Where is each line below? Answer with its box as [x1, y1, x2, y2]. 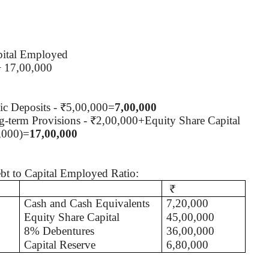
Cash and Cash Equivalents [24, 196, 150, 210]
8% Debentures [24, 224, 95, 237]
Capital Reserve [24, 238, 96, 251]
